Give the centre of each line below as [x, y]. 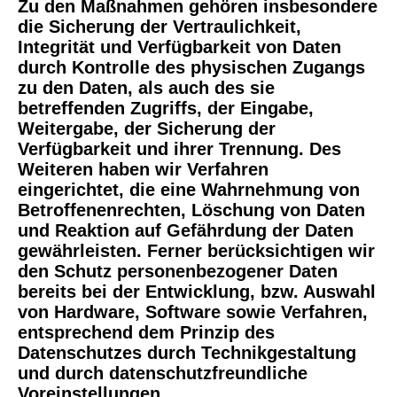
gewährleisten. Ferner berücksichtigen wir [196, 250]
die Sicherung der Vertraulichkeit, [160, 26]
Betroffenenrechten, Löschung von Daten [191, 210]
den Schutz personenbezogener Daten [178, 271]
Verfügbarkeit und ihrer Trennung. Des [179, 148]
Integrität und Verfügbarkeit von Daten [179, 47]
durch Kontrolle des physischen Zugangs [191, 67]
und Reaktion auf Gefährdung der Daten [186, 230]
